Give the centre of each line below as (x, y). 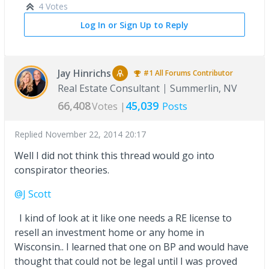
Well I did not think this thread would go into (114, 156)
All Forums (173, 73)
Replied (30, 134)
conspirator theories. (62, 170)
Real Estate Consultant (109, 89)
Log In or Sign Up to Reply (134, 25)
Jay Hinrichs (84, 74)
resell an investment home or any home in (109, 233)
